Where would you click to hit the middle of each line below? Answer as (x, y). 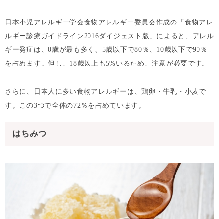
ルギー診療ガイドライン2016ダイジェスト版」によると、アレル (109, 36)
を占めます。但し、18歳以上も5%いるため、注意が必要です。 (107, 63)
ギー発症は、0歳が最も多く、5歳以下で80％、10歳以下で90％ (106, 50)
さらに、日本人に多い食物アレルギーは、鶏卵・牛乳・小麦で (106, 92)
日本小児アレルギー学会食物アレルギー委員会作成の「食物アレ (109, 22)
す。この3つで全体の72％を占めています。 (75, 105)
